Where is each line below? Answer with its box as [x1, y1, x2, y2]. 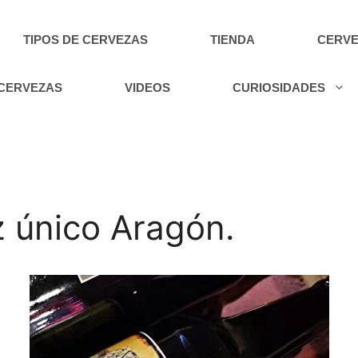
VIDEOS [125, 81, 171, 94]
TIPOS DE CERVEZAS [23, 33, 149, 46]
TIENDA [210, 33, 256, 46]
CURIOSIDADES [233, 81, 326, 94]
